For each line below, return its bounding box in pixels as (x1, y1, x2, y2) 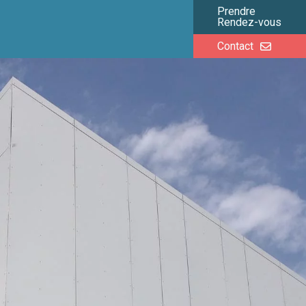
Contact (217, 39, 253, 53)
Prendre (217, 5, 255, 18)
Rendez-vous (217, 16, 281, 29)
